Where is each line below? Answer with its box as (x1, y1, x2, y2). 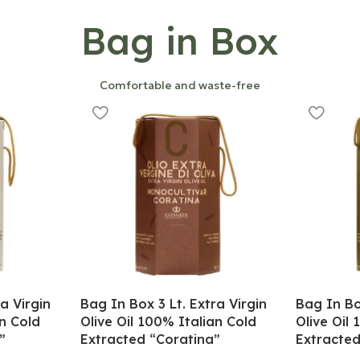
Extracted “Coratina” (80, 330, 220, 347)
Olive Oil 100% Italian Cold (80, 313, 256, 329)
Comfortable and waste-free (100, 77, 260, 92)
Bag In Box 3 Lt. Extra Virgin (80, 295, 267, 312)
